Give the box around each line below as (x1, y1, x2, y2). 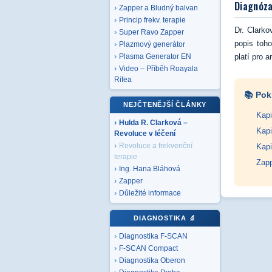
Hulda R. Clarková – (119, 119, 188, 126)
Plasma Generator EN (119, 53, 191, 60)
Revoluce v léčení (114, 130, 175, 137)
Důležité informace (119, 189, 181, 197)
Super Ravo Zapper (119, 29, 184, 36)
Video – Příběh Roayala (119, 65, 198, 72)
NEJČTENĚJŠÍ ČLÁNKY (123, 101, 207, 108)
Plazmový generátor (119, 41, 185, 48)
